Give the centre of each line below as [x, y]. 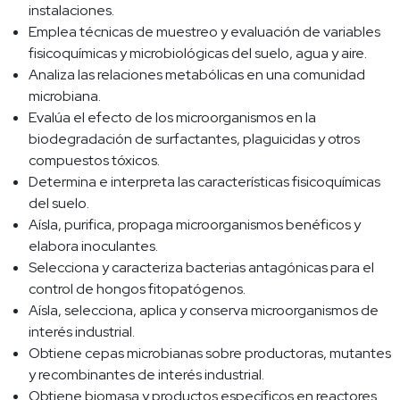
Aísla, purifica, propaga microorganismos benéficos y [195, 225]
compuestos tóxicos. [94, 161]
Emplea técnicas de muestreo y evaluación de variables [204, 32]
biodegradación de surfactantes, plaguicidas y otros [194, 139]
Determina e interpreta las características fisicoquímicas [204, 182]
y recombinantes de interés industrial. [146, 375]
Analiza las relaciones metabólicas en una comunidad [197, 75]
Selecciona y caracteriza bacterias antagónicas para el [201, 268]
